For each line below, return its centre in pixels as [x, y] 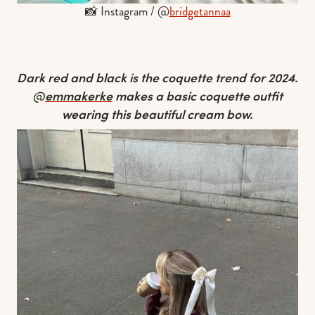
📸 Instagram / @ [127, 11]
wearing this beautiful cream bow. [157, 114]
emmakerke [79, 96]
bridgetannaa [200, 11]
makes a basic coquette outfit [198, 96]
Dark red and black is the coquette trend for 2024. [157, 78]
